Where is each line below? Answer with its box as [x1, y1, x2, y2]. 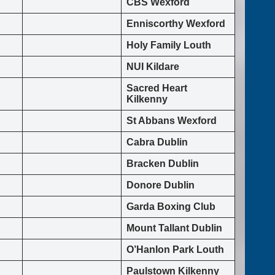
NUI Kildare [126, 61, 179, 72]
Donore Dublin [126, 180, 195, 191]
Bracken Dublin [126, 158, 201, 169]
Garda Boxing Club [126, 201, 215, 212]
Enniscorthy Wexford [126, 18, 225, 29]
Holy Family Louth [126, 40, 211, 51]
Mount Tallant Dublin [126, 223, 222, 234]
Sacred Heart [126, 83, 187, 94]
